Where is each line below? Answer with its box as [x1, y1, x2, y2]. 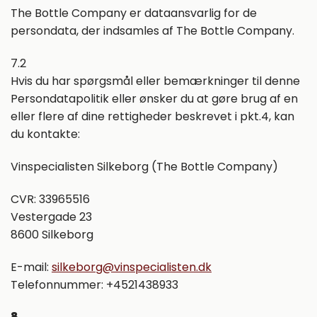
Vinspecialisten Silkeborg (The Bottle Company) [11, 158, 278, 175]
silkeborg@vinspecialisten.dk [52, 258, 212, 275]
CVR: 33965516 [11, 190, 90, 207]
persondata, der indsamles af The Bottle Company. [11, 23, 294, 40]
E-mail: [11, 258, 52, 275]
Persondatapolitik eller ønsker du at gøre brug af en [11, 91, 298, 108]
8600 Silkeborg [11, 226, 93, 243]
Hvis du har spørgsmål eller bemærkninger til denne [11, 73, 300, 90]
